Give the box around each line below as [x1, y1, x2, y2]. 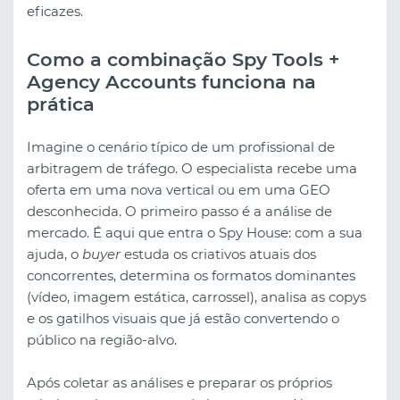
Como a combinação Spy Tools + [27, 48, 339, 71]
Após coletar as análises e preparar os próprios [27, 373, 332, 391]
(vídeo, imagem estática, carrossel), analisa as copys [27, 287, 366, 305]
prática [27, 93, 95, 116]
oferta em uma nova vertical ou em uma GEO [27, 180, 330, 198]
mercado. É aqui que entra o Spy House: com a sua [27, 223, 362, 241]
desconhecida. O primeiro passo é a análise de [27, 202, 332, 220]
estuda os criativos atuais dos [121, 245, 316, 262]
